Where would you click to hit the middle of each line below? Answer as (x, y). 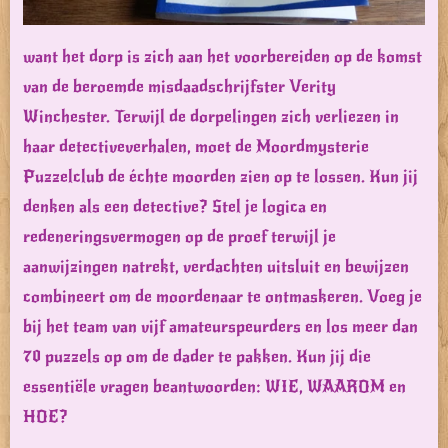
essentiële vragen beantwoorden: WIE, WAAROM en (214, 387)
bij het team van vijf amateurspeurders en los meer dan (220, 327)
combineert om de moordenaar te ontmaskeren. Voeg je (222, 297)
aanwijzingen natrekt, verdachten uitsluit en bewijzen (216, 267)
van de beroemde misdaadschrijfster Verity (179, 87)
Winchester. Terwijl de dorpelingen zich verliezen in (211, 117)
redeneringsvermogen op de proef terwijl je (179, 237)
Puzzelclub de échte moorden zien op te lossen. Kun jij (220, 177)
